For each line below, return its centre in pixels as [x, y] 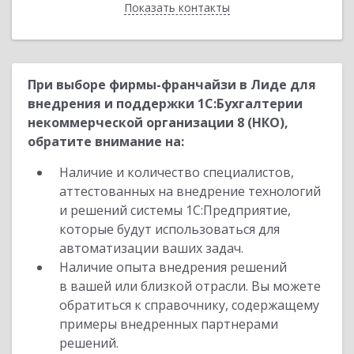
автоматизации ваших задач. [151, 248]
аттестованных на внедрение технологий [190, 191]
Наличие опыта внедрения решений [173, 267]
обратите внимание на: [106, 141]
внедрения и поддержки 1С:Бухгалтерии [165, 104]
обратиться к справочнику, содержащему [189, 305]
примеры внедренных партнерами [169, 324]
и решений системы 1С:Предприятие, [175, 210]
